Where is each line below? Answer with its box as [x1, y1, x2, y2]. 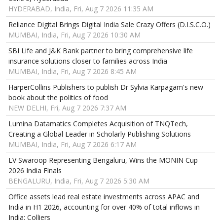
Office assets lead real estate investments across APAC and [8, 192, 199, 202]
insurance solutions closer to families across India [8, 56, 167, 66]
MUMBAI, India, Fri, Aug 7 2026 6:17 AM [8, 140, 137, 149]
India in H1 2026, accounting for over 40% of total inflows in [8, 202, 200, 212]
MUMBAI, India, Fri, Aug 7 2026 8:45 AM [8, 67, 137, 76]
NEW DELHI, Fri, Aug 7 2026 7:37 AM [8, 103, 126, 113]
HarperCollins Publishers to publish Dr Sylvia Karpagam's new [8, 82, 203, 92]
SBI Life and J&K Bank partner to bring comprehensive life [8, 46, 193, 56]
